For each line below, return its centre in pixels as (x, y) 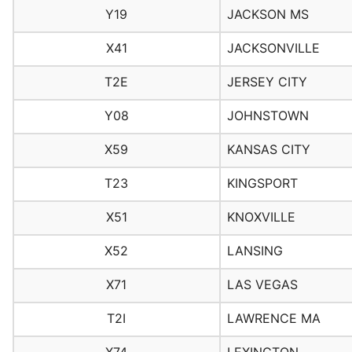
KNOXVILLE (261, 217)
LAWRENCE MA (273, 319)
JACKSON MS (268, 15)
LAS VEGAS (262, 285)
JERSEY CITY (267, 82)
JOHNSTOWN (268, 116)
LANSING (255, 251)
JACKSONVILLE (273, 48)
